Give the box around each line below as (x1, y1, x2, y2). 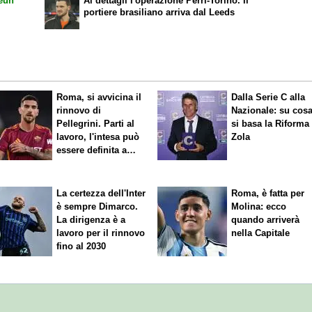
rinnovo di (56, 104, 102, 116)
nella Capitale (231, 228, 290, 239)
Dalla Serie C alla (231, 91, 306, 102)
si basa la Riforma (231, 118, 310, 129)
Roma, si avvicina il (56, 91, 142, 102)
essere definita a (56, 144, 127, 155)
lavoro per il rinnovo (56, 228, 146, 239)
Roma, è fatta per (231, 188, 305, 199)
